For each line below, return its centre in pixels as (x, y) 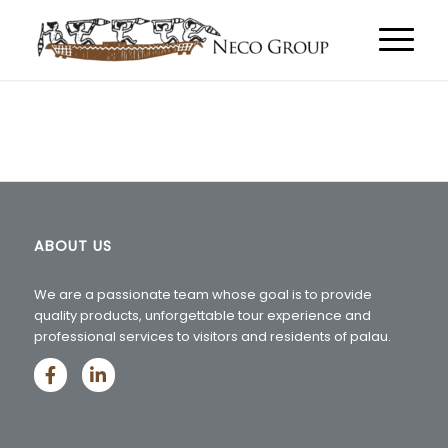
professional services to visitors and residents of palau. (212, 337)
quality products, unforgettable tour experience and (202, 316)
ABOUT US (72, 246)
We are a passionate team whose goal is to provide (202, 295)
